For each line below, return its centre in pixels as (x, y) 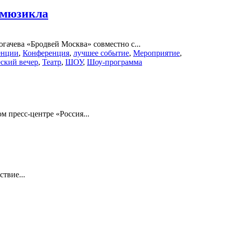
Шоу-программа (115, 62)
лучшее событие (101, 53)
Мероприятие (156, 53)
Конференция (46, 53)
